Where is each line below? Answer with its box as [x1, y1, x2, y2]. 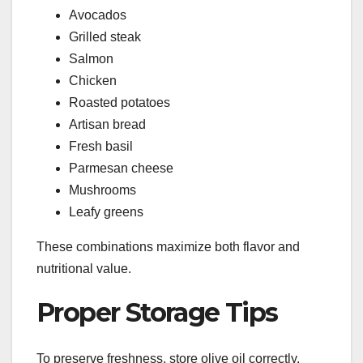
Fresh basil [69, 139, 133, 154]
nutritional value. [36, 262, 131, 276]
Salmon [69, 52, 113, 66]
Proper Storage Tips [36, 297, 278, 329]
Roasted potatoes [69, 96, 170, 110]
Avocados [69, 8, 126, 23]
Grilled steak [69, 30, 141, 45]
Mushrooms [69, 183, 136, 198]
